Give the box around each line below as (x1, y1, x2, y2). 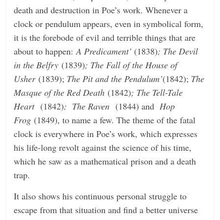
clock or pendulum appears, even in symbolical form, (14, 17, 204, 29)
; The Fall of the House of (85, 58, 178, 71)
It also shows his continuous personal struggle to (14, 190, 187, 202)
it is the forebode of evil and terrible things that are (14, 31, 196, 43)
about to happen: (14, 45, 74, 57)
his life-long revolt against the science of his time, (14, 141, 192, 153)
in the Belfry (14, 58, 59, 71)
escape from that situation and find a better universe (14, 203, 198, 216)
